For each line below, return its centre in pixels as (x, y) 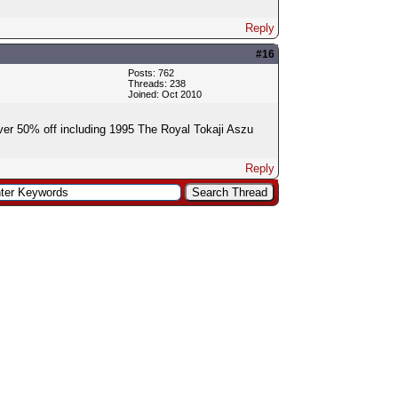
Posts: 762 (151, 72)
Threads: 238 (156, 83)
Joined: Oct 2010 (164, 94)
